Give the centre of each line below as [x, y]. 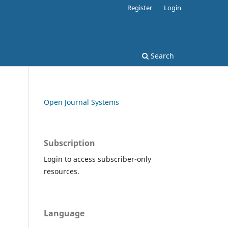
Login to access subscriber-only [97, 159]
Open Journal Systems [81, 102]
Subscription [69, 143]
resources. [62, 171]
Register [140, 7]
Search [161, 55]
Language [64, 213]
